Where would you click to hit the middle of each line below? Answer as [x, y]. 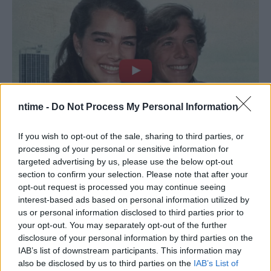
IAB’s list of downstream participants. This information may [130, 250]
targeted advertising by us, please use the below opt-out [126, 161]
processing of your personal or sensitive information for [123, 149]
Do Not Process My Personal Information [145, 106]
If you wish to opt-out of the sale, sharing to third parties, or [131, 136]
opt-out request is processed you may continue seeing [122, 187]
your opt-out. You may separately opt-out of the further [122, 225]
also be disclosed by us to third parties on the [106, 263]
